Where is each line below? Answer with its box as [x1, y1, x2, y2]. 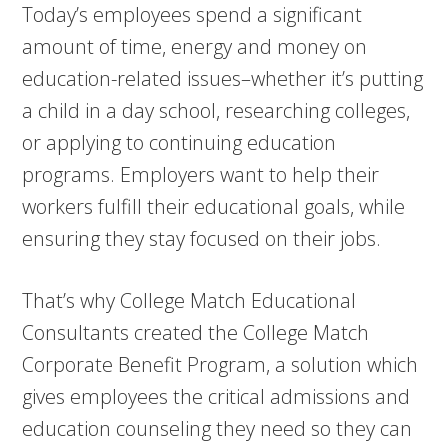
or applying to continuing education [22, 129, 337, 156]
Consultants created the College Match [22, 319, 370, 346]
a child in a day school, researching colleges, [22, 97, 411, 124]
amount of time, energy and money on [22, 33, 368, 60]
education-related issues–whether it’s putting [22, 65, 424, 92]
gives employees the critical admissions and [22, 383, 411, 410]
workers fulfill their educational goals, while [22, 193, 406, 220]
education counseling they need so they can [22, 415, 413, 442]
